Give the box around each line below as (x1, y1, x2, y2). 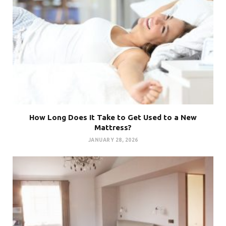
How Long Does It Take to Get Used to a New (29, 112, 197, 122)
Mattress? (94, 123, 132, 132)
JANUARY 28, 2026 (88, 137, 138, 143)
